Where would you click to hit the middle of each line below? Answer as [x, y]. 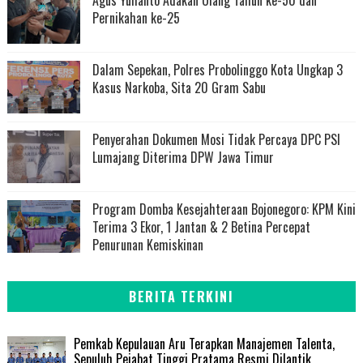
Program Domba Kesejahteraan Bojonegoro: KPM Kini [224, 209]
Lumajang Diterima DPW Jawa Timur [183, 157]
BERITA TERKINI [181, 296]
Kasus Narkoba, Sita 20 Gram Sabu [179, 87]
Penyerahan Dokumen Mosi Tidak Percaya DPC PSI [216, 139]
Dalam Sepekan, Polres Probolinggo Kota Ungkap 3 [217, 69]
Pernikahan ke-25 [136, 17]
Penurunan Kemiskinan [147, 244]
